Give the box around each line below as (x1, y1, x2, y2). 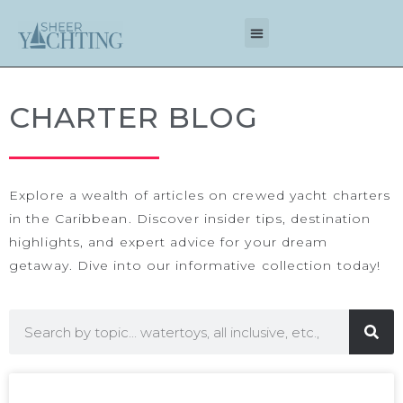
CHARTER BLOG (9, 100, 259, 135)
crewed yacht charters (232, 187, 391, 203)
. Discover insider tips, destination (128, 210, 372, 227)
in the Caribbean (9, 210, 129, 227)
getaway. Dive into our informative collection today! (9, 257, 381, 273)
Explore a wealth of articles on (9, 187, 233, 203)
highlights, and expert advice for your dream (9, 234, 328, 250)
